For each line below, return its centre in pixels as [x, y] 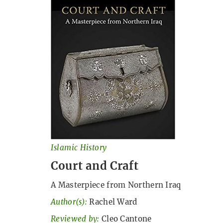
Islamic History [79, 148]
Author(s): [69, 202]
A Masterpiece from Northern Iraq [116, 185]
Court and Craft [95, 166]
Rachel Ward [113, 202]
